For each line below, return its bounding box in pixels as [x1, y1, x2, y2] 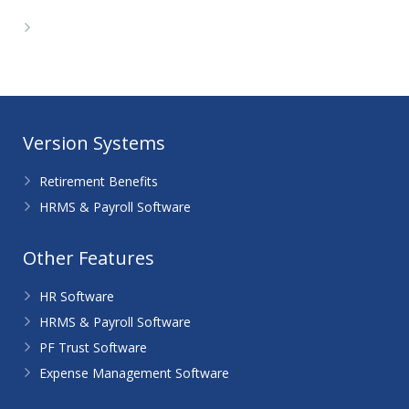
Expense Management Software [39, 364, 229, 382]
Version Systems [23, 131, 165, 155]
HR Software [39, 288, 114, 305]
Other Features [23, 246, 154, 270]
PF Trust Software [39, 339, 147, 356]
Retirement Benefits [39, 173, 158, 190]
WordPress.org [39, 18, 142, 38]
